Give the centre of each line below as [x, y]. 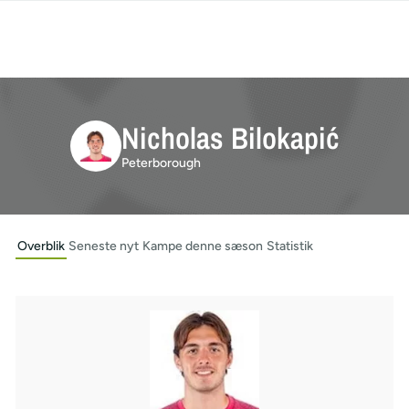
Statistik [289, 246]
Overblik [41, 246]
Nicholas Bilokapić [230, 137]
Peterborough [161, 163]
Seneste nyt [103, 246]
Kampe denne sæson [202, 246]
